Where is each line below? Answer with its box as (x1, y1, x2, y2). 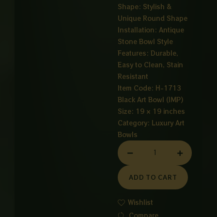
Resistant (118, 72, 149, 81)
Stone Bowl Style (118, 37, 173, 46)
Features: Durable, (118, 48, 179, 58)
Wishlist (128, 198, 154, 207)
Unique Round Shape (118, 14, 188, 23)
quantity (141, 176, 169, 186)
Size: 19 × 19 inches (118, 107, 186, 116)
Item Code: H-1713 (118, 83, 182, 93)
